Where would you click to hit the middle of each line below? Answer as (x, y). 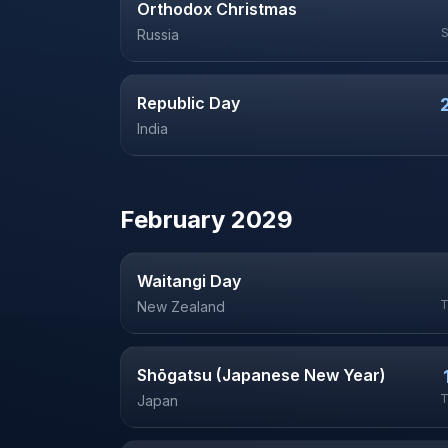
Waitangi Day (189, 281)
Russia (158, 34)
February (172, 219)
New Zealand (181, 306)
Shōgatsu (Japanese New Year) (261, 375)
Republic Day (188, 103)
